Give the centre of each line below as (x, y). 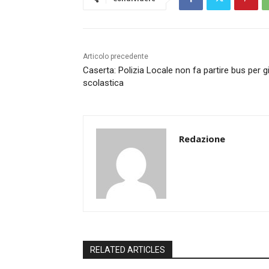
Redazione (202, 139)
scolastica (103, 83)
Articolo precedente (116, 57)
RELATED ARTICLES (128, 250)
